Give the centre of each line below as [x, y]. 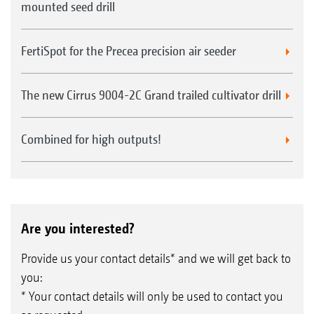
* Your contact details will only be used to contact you [152, 296]
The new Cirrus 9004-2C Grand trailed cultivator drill [151, 95]
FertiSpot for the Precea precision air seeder [129, 50]
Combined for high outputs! [91, 139]
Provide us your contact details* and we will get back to [156, 258]
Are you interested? [78, 228]
